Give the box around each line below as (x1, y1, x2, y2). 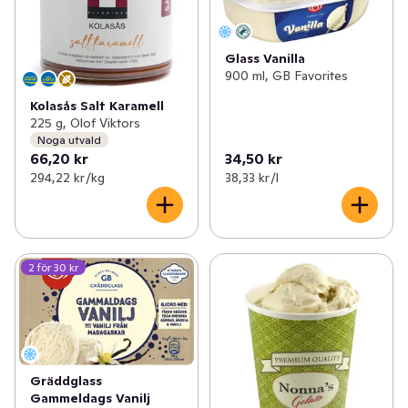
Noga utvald (37, 132, 101, 147)
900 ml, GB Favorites (224, 67, 348, 85)
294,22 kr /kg (30, 169, 105, 187)
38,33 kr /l (224, 169, 279, 187)
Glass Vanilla (224, 50, 305, 67)
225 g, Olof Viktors (30, 115, 140, 132)
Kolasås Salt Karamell (30, 97, 164, 115)
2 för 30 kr (28, 260, 78, 274)
